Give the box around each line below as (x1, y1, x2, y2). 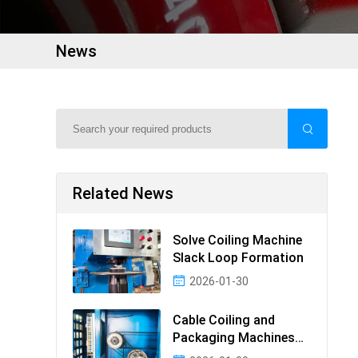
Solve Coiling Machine (173, 233, 302, 248)
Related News (73, 184, 173, 203)
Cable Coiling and (173, 312, 275, 328)
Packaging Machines (173, 330, 295, 345)
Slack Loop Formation (173, 250, 304, 265)
